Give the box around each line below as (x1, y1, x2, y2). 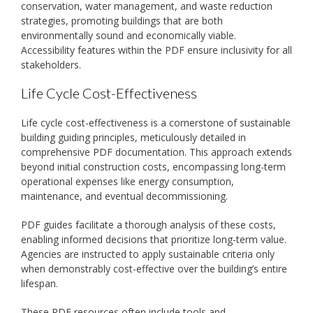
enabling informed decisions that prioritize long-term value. (21, 233, 286, 247)
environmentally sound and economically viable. (21, 29, 236, 43)
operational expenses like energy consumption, (21, 175, 234, 189)
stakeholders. (21, 58, 81, 72)
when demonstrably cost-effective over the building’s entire (21, 262, 287, 276)
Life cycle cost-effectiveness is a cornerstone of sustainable (21, 116, 291, 130)
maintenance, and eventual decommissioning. (21, 189, 228, 203)
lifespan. (21, 277, 58, 291)
